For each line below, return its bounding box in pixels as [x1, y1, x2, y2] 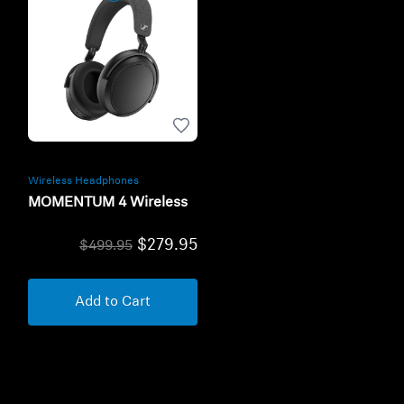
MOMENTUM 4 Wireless [28, 196, 188, 211]
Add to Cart [75, 295, 151, 310]
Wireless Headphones [28, 176, 140, 188]
